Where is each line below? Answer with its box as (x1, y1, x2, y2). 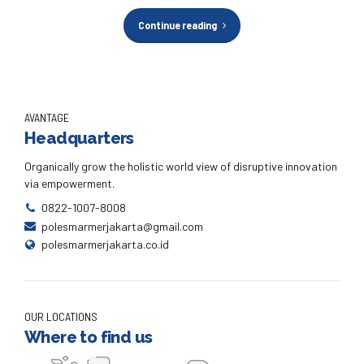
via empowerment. (24, 175, 115, 190)
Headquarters (24, 128, 134, 148)
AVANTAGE (24, 110, 69, 124)
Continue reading (137, 19, 217, 31)
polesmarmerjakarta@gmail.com (41, 219, 203, 233)
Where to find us (24, 327, 153, 348)
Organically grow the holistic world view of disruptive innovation (24, 158, 337, 173)
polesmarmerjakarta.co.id (41, 237, 169, 252)
